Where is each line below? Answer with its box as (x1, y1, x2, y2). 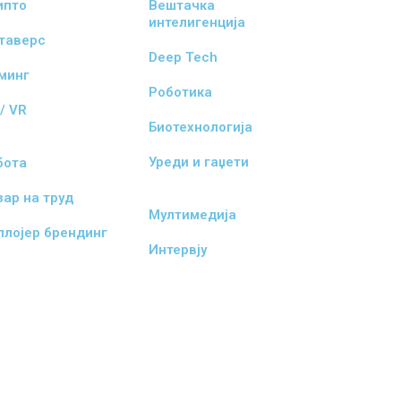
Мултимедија (148, 207, 236, 223)
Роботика (148, 84, 212, 100)
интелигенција (148, 14, 245, 30)
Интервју (148, 242, 207, 258)
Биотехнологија (148, 119, 252, 135)
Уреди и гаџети (148, 154, 249, 170)
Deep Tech (148, 49, 218, 65)
